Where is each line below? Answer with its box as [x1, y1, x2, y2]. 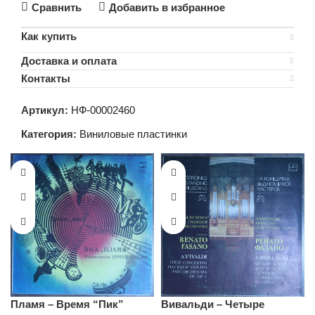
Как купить [21, 30, 77, 42]
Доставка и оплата [21, 55, 117, 67]
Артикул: [21, 104, 71, 116]
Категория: [21, 128, 77, 140]
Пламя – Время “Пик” [11, 298, 124, 310]
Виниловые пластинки [79, 128, 187, 140]
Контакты [21, 72, 70, 84]
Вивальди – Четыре [161, 298, 264, 310]
